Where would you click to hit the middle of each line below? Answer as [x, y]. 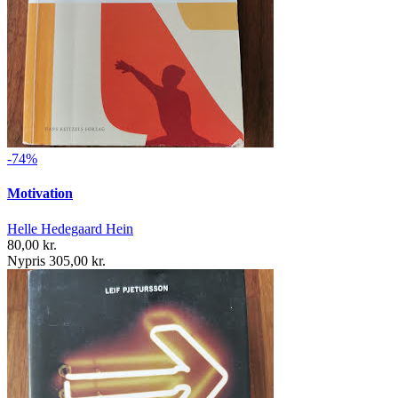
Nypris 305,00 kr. [56, 260]
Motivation [40, 194]
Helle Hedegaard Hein [70, 228]
